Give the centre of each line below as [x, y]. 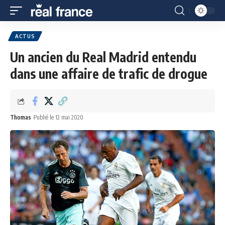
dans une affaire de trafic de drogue [109, 74]
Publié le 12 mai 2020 [59, 117]
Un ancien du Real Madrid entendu [103, 57]
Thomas [21, 117]
